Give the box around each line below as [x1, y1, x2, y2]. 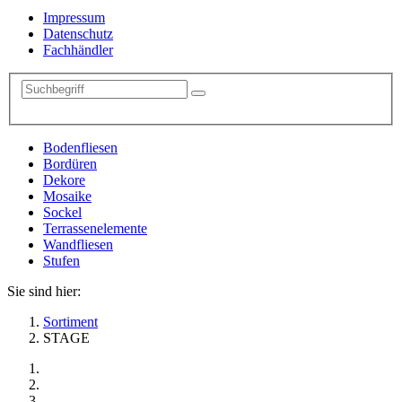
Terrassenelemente [43, 220, 147, 236]
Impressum [43, 10, 105, 25]
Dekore [43, 171, 85, 188]
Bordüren [43, 155, 97, 171]
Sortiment [43, 313, 98, 329]
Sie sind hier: [7, 283, 81, 299]
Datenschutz [43, 26, 113, 41]
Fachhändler [43, 42, 113, 57]
